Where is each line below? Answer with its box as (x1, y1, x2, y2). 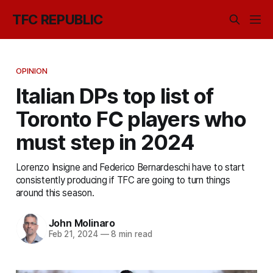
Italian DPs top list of (15, 82, 214, 108)
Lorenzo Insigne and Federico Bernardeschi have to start (15, 161, 245, 173)
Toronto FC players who (15, 105, 246, 132)
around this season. (15, 186, 94, 199)
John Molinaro (48, 217, 115, 230)
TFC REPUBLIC (12, 12, 104, 27)
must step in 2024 (15, 129, 194, 155)
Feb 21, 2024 (48, 229, 98, 239)
